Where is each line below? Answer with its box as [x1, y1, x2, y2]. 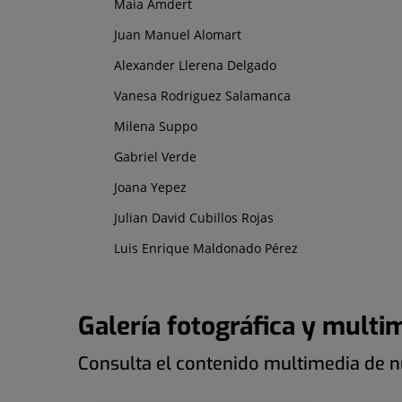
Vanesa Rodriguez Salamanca [114, 86, 291, 104]
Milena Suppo [114, 117, 197, 135]
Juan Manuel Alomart [114, 25, 241, 43]
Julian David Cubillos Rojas [114, 208, 274, 226]
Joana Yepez [114, 178, 187, 196]
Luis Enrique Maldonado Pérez [114, 239, 298, 257]
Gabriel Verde [114, 147, 197, 165]
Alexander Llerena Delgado [114, 56, 276, 74]
